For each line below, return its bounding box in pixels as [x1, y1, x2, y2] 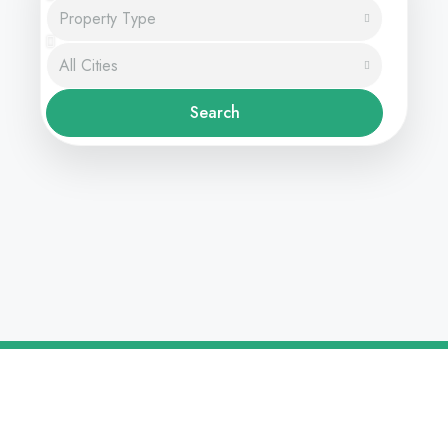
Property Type [59, 6, 156, 30]
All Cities [59, 53, 118, 77]
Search [189, 101, 240, 124]
